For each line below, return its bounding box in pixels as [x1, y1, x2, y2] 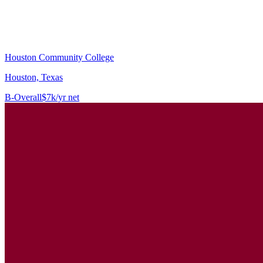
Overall [14, 92, 42, 102]
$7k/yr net [42, 92, 79, 102]
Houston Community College [5, 52, 114, 62]
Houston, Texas [5, 72, 63, 82]
